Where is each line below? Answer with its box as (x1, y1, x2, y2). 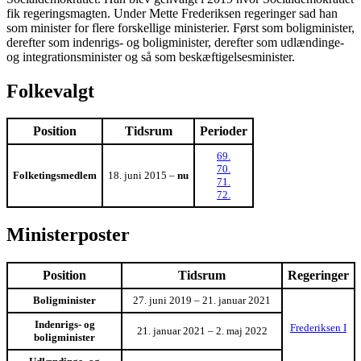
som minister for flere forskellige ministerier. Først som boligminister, (6, 20, 355, 35)
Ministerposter (6, 224, 130, 246)
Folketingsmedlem (13, 169, 97, 182)
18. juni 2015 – (108, 169, 177, 182)
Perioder (200, 124, 247, 139)
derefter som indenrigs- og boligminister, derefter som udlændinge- (6, 35, 344, 49)
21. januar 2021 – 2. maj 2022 (136, 325, 268, 338)
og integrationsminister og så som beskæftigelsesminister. (6, 49, 295, 64)
